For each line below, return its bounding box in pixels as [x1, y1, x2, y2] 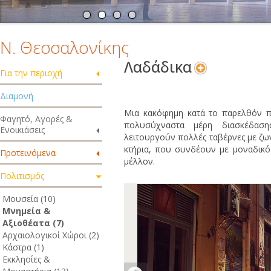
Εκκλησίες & [2, 253, 50, 265]
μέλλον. [123, 155, 155, 167]
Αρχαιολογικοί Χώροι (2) [2, 229, 99, 241]
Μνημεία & [2, 205, 50, 217]
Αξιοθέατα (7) [2, 217, 64, 229]
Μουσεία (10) [2, 193, 56, 204]
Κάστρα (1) [2, 241, 44, 253]
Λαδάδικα [123, 57, 192, 77]
